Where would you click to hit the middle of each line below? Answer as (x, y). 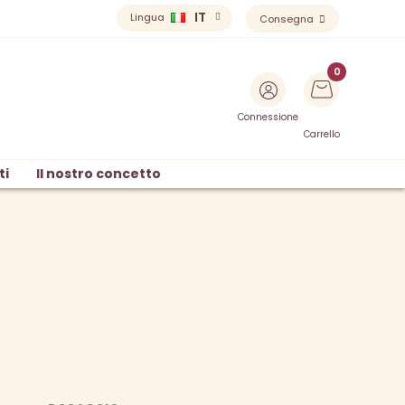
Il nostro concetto (98, 173)
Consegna (288, 19)
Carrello (322, 134)
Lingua (147, 17)
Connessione (268, 117)
